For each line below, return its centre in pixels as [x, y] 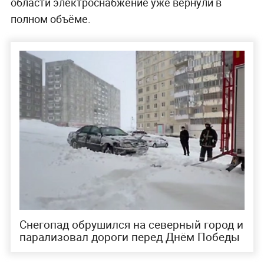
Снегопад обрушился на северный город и [131, 225]
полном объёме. [50, 19]
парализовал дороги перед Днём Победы [129, 237]
